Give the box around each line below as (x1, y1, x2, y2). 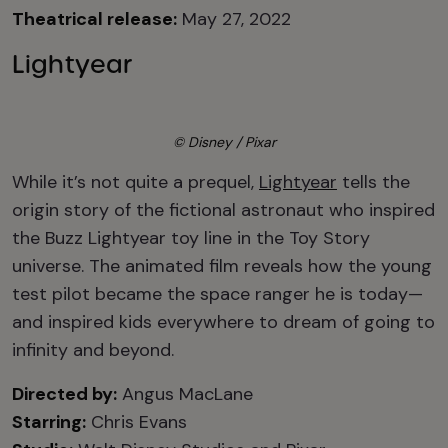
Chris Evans (86, 410, 187, 434)
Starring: (12, 410, 86, 434)
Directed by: (12, 382, 117, 406)
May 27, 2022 (177, 7, 291, 31)
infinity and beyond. (12, 338, 174, 362)
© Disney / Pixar (172, 133, 276, 151)
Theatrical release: (12, 7, 177, 31)
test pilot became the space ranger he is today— (12, 282, 423, 306)
